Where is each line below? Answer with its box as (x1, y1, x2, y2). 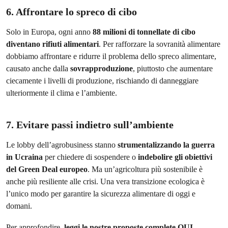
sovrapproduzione (70, 64, 133, 73)
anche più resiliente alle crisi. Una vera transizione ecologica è (6, 177, 205, 186)
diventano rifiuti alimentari (6, 39, 99, 49)
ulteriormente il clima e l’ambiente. (6, 88, 117, 98)
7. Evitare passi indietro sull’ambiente (6, 119, 174, 130)
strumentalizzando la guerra (118, 140, 215, 150)
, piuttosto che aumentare (133, 64, 213, 73)
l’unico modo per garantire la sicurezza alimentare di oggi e (6, 189, 195, 198)
